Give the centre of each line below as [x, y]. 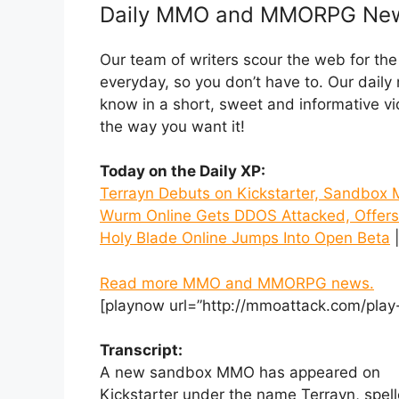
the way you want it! [172, 126]
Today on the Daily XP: [183, 171]
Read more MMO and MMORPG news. [237, 283]
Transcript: [141, 350]
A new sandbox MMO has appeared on [240, 373]
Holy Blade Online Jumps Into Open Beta [245, 238]
